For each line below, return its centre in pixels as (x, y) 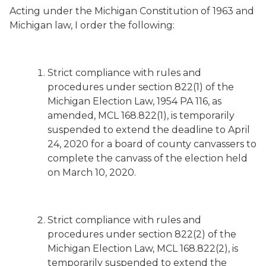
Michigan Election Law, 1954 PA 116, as (134, 101)
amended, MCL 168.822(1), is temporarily (141, 115)
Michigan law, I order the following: (92, 25)
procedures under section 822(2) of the (142, 234)
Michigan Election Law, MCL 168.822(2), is (143, 248)
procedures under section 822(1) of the (141, 87)
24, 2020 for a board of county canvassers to (152, 144)
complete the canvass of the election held (148, 158)
